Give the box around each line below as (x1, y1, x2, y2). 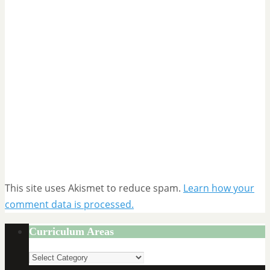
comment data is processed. (5, 198, 134, 212)
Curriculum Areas (29, 225, 114, 238)
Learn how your (183, 181, 254, 195)
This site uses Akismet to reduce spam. (5, 181, 183, 195)
